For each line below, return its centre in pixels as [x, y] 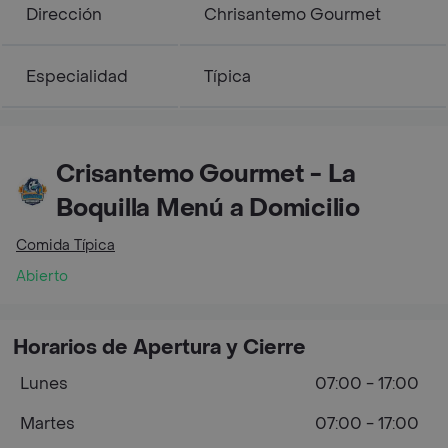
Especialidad [77, 76]
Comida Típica [65, 245]
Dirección [64, 14]
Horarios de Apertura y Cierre [159, 347]
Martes [47, 423]
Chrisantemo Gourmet [292, 14]
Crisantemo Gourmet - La [206, 174]
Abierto [42, 276]
